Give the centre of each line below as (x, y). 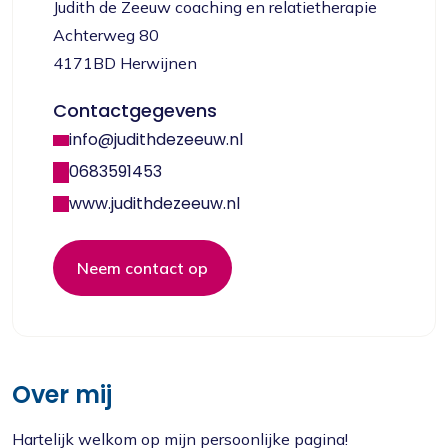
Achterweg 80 (106, 35)
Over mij (62, 394)
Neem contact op (142, 268)
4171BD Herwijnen (125, 63)
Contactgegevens (135, 110)
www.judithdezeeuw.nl (154, 203)
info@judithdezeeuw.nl (156, 139)
